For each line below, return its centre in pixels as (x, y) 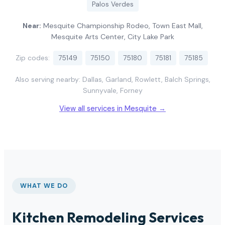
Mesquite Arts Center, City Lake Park (113, 36)
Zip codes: (34, 58)
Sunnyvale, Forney (113, 90)
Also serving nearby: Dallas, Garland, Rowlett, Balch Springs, (113, 79)
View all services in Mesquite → (113, 109)
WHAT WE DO (44, 185)
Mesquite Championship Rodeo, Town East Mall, (122, 25)
